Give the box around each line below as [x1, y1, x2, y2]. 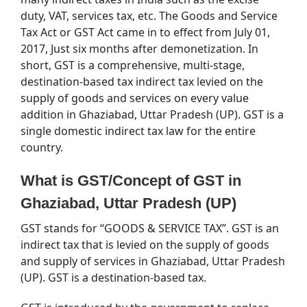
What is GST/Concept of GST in [21, 172, 241, 189]
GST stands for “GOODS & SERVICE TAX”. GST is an [21, 221, 279, 236]
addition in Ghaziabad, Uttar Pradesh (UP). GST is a [21, 107, 284, 122]
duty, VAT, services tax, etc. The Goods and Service [21, 8, 278, 23]
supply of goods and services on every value [21, 90, 249, 106]
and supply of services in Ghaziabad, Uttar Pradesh [21, 254, 285, 269]
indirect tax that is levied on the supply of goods [21, 237, 269, 252]
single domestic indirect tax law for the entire [21, 123, 256, 138]
